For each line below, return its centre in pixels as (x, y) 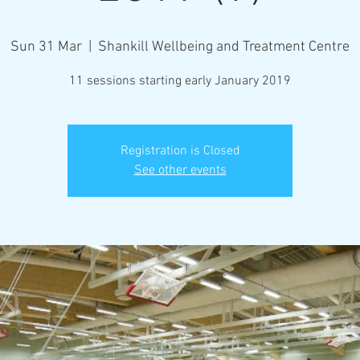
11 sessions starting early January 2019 (180, 81)
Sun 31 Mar (46, 47)
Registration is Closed (180, 151)
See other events (180, 170)
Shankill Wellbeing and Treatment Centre (224, 47)
